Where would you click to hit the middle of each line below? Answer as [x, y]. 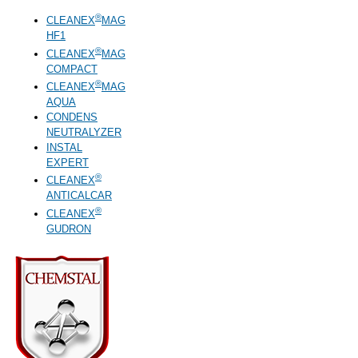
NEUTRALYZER [84, 132]
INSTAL [64, 147]
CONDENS [72, 117]
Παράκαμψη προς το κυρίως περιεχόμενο [102, 18]
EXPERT [68, 162]
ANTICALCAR [79, 196]
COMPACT [72, 69]
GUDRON [69, 229]
